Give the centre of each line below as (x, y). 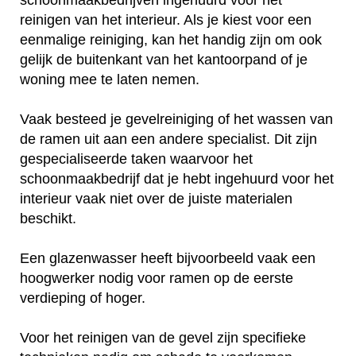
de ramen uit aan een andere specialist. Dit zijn (168, 139)
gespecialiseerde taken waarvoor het (136, 159)
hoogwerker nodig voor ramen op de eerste (157, 278)
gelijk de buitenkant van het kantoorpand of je (164, 59)
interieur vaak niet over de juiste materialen (156, 198)
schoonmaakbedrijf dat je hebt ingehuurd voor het (177, 178)
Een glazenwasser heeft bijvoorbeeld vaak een (168, 258)
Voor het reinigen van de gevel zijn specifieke (163, 337)
